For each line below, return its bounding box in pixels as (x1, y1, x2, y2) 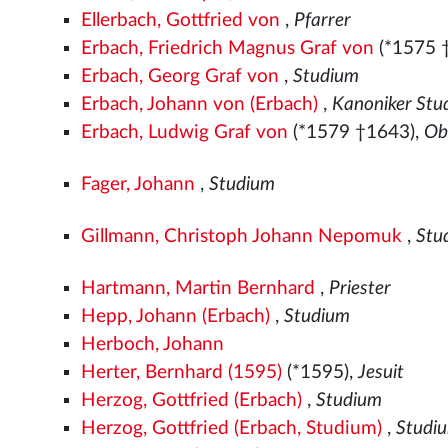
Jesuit (358, 362, 405, 382)
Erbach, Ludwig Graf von (81, 122, 289, 142)
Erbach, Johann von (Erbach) (81, 94, 319, 114)
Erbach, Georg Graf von (81, 66, 280, 86)
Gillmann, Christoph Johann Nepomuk (81, 226, 403, 246)
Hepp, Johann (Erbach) (81, 306, 271, 326)
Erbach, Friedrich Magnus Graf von (81, 38, 375, 58)
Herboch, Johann (81, 334, 225, 354)
